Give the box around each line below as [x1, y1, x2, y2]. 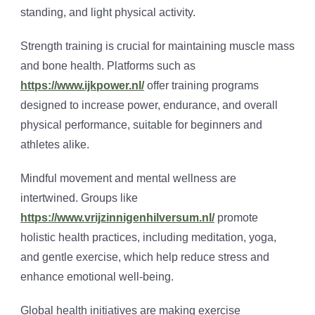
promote [214, 212, 258, 224]
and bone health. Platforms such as [20, 60, 195, 72]
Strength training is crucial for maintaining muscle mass [20, 40, 295, 53]
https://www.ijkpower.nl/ [20, 79, 144, 92]
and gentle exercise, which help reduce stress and [20, 251, 269, 264]
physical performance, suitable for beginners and [20, 119, 262, 131]
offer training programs [144, 79, 259, 92]
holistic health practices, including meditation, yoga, [20, 231, 276, 244]
